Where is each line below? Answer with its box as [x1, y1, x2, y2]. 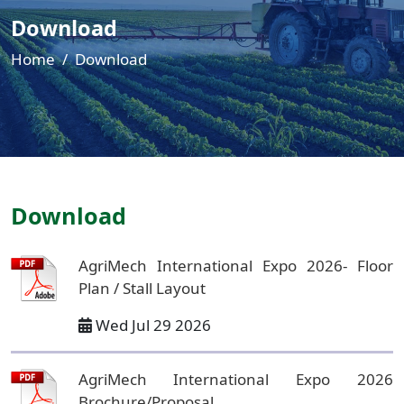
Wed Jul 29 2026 [91, 315, 211, 335]
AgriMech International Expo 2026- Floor [78, 255, 393, 276]
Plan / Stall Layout [78, 278, 206, 298]
